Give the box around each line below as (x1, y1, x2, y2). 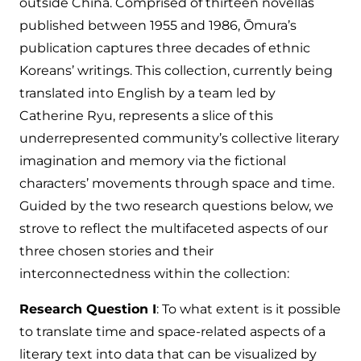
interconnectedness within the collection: (19, 266, 289, 282)
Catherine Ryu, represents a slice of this (19, 108, 273, 124)
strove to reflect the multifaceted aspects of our (19, 221, 328, 237)
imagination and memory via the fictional (19, 153, 286, 169)
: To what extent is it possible (156, 301, 341, 317)
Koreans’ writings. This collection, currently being (19, 63, 333, 79)
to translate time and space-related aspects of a (19, 324, 326, 340)
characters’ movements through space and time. (19, 176, 334, 192)
